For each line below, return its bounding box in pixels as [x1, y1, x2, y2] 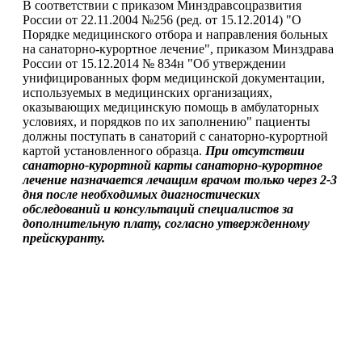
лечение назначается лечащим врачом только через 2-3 [23, 173, 337, 187]
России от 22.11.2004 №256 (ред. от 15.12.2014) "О [23, 13, 301, 27]
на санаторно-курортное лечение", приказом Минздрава [23, 42, 334, 57]
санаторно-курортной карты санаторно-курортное [23, 158, 322, 173]
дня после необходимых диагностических [23, 187, 260, 202]
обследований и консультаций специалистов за [23, 202, 293, 217]
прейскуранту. [23, 231, 105, 246]
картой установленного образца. [23, 144, 205, 158]
